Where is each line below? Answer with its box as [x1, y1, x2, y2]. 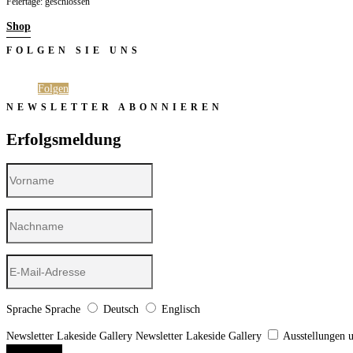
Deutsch [103, 303, 139, 316]
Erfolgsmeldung [6, 129, 121, 149]
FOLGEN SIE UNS [6, 45, 141, 57]
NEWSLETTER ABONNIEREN [6, 102, 223, 113]
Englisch [162, 303, 200, 316]
